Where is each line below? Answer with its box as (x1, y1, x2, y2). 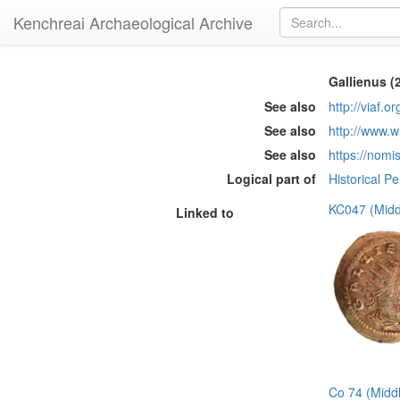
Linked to (176, 203, 234, 221)
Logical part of (227, 170, 316, 187)
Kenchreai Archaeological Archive (13, 11, 253, 34)
